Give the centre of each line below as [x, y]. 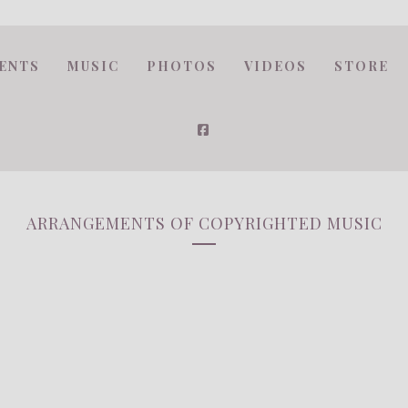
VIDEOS [275, 66]
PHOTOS [182, 66]
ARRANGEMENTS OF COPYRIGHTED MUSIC [204, 223]
